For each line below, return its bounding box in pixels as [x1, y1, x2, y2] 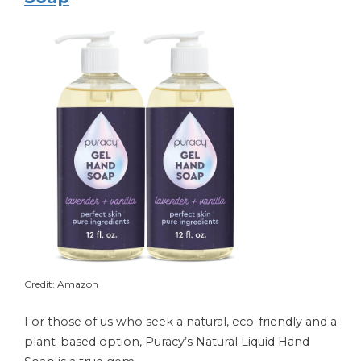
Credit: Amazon [24, 277, 98, 290]
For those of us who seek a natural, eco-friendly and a [24, 313, 337, 329]
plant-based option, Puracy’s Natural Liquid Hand [24, 334, 309, 349]
